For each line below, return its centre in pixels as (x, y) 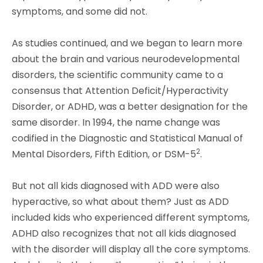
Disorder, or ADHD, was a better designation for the (130, 106)
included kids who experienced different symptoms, (131, 217)
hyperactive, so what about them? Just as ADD (120, 201)
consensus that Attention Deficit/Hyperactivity (120, 90)
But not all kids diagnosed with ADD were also (116, 186)
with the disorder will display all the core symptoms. (131, 249)
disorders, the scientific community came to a (117, 75)
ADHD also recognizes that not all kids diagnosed (124, 233)
